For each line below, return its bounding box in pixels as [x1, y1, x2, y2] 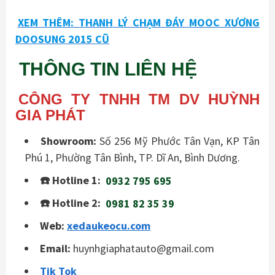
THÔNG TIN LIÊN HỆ [19, 59, 197, 80]
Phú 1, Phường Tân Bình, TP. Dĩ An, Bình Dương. [25, 150, 240, 165]
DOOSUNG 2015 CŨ [15, 31, 109, 46]
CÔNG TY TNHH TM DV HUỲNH [18, 91, 260, 108]
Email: [40, 241, 71, 256]
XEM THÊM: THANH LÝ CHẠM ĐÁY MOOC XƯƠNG [17, 15, 260, 29]
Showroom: [41, 134, 97, 149]
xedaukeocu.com [67, 219, 150, 233]
